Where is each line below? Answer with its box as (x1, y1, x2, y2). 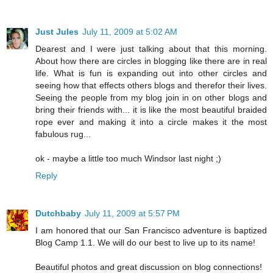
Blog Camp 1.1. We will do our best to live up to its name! (35, 238, 255, 248)
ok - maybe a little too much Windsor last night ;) (35, 154, 221, 164)
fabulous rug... (35, 129, 91, 140)
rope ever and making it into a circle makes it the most (35, 117, 267, 127)
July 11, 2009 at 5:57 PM (85, 208, 180, 219)
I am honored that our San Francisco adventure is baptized (35, 225, 267, 236)
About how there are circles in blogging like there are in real (35, 56, 267, 66)
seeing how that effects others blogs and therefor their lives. (35, 80, 267, 91)
